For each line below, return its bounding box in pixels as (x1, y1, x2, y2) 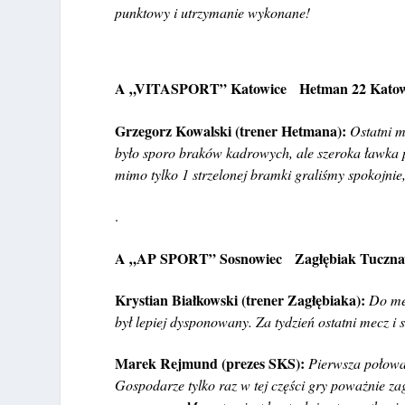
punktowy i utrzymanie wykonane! (115, 3, 311, 23)
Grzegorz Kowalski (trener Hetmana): (115, 119, 347, 141)
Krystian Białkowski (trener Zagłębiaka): (115, 288, 366, 310)
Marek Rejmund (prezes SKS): (115, 353, 306, 374)
